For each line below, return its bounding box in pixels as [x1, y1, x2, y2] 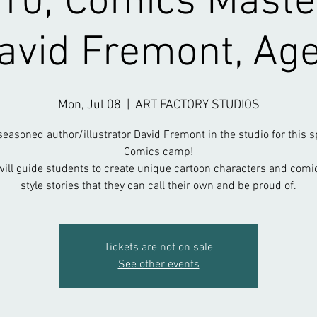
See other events [117, 258, 200, 272]
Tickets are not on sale [104, 241, 213, 255]
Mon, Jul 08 [57, 98, 121, 113]
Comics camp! [124, 145, 193, 159]
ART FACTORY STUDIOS [134, 98, 260, 113]
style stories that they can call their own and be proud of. [21, 179, 296, 193]
